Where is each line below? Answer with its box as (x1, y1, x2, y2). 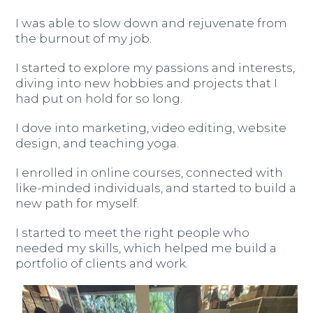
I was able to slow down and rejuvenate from (15, 16, 288, 31)
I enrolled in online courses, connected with (15, 166, 284, 180)
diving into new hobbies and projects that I (15, 76, 278, 91)
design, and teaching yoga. (15, 136, 180, 151)
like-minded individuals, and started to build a (15, 181, 297, 196)
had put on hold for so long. (15, 92, 183, 106)
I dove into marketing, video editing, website (15, 121, 287, 136)
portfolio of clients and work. (15, 256, 189, 271)
